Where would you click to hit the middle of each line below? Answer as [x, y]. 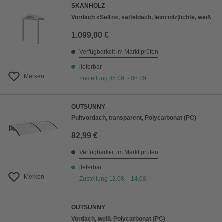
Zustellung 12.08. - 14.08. [113, 179]
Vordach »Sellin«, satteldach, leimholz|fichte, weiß [141, 17]
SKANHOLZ [88, 6]
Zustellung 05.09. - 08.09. [113, 78]
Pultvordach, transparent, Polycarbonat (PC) [134, 118]
